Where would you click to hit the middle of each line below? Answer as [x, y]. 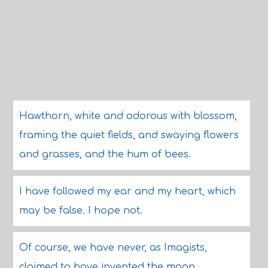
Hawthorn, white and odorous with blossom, [128, 116]
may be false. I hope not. [80, 211]
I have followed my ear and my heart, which [127, 191]
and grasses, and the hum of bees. [105, 154]
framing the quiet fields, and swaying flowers [129, 135]
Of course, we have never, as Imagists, [113, 248]
